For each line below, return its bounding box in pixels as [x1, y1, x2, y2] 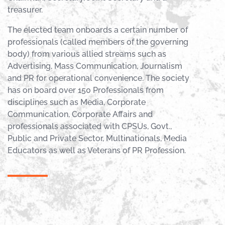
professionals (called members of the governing [8, 37, 189, 47]
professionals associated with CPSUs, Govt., [8, 121, 172, 131]
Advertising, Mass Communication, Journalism [8, 61, 183, 71]
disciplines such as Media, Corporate [8, 97, 146, 107]
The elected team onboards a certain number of [8, 25, 188, 35]
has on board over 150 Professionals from [8, 85, 164, 95]
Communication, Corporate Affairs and [8, 109, 153, 119]
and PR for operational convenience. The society [8, 73, 190, 83]
